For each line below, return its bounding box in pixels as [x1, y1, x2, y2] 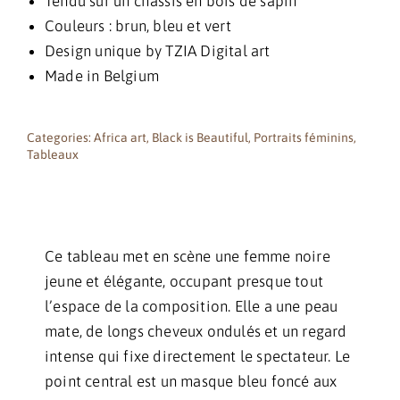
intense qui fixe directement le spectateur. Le [45, 347, 351, 366]
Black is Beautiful [152, 130, 248, 146]
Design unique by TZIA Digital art [45, 42, 271, 61]
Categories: [27, 130, 94, 146]
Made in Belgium [45, 67, 159, 86]
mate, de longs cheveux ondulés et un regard [45, 322, 347, 341]
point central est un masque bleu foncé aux [45, 372, 337, 391]
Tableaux [27, 147, 79, 162]
